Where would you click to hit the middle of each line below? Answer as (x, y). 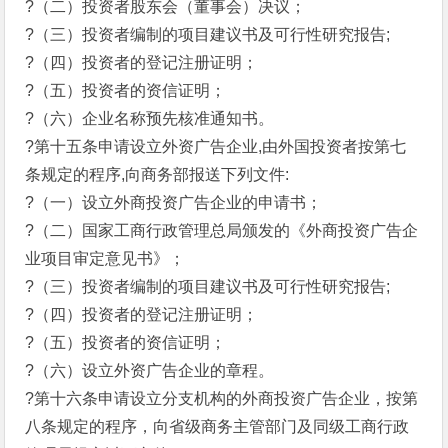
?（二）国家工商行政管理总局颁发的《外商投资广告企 (222, 230)
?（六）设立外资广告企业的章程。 (150, 370)
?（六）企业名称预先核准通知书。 (150, 118)
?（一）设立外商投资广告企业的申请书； (174, 202)
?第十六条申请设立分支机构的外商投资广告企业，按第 (222, 398)
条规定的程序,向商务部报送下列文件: (157, 174)
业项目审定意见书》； (105, 258)
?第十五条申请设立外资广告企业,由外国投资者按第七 (216, 146)
